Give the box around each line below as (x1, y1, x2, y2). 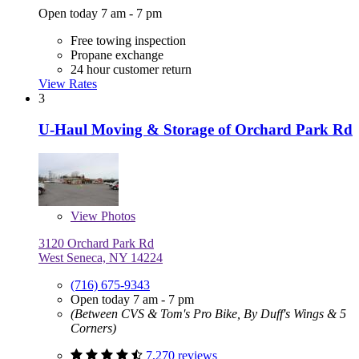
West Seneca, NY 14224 (38, 251, 163, 265)
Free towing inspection (71, 34, 186, 48)
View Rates (38, 77, 97, 91)
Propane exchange (71, 48, 163, 63)
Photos (98, 209, 135, 224)
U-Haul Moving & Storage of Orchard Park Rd (38, 120, 353, 138)
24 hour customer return (71, 63, 192, 77)
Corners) (71, 321, 116, 336)
